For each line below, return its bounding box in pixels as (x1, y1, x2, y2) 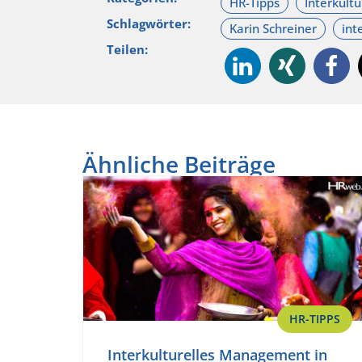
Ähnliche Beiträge (82, 148, 276, 179)
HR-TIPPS (289, 310, 340, 326)
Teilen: (107, 40, 148, 57)
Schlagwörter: (107, 15, 191, 32)
